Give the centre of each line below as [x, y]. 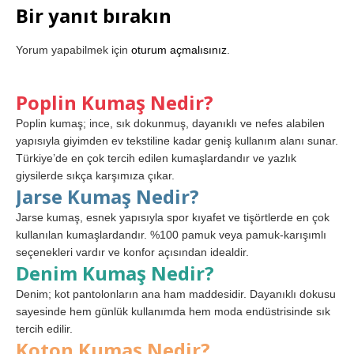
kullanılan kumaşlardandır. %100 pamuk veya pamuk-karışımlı [171, 234]
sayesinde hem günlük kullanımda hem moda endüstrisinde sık [173, 311]
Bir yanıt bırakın [94, 15]
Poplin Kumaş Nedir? [115, 102]
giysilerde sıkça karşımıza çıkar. [95, 175]
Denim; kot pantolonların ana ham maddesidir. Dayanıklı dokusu [176, 294]
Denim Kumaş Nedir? [115, 273]
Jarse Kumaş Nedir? [107, 196]
